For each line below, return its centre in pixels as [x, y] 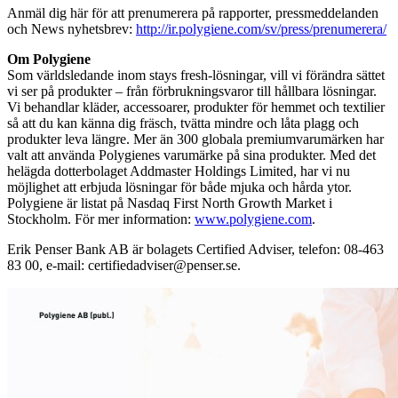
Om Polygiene [49, 59]
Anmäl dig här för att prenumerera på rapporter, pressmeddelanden [193, 12]
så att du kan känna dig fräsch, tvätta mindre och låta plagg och [183, 123]
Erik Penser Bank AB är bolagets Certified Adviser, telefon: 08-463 [195, 249]
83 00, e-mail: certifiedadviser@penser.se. [124, 265]
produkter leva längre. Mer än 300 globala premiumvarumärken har [195, 139]
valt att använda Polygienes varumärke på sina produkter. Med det [191, 155]
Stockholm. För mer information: [101, 219]
